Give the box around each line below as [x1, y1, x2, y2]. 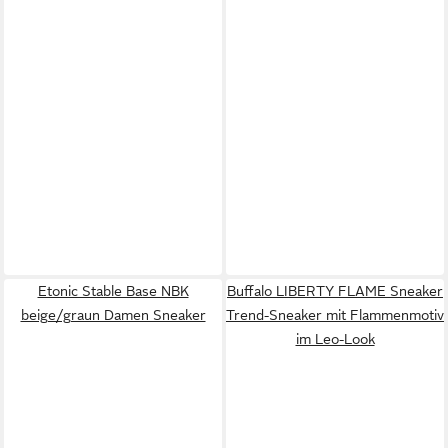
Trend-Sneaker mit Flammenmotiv [226, 307, 444, 323]
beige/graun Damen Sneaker [20, 307, 206, 323]
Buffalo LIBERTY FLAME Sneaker [227, 283, 443, 299]
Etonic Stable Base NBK [37, 283, 189, 299]
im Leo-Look [295, 331, 375, 347]
